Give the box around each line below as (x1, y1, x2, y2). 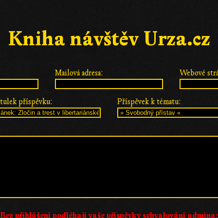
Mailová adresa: (55, 69, 103, 77)
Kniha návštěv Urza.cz (8, 27, 210, 52)
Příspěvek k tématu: (117, 97, 181, 106)
